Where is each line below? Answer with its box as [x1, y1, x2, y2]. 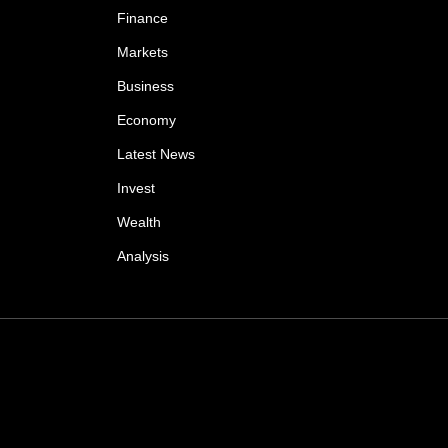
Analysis [117, 248, 169, 264]
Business [117, 78, 174, 94]
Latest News [117, 146, 195, 162]
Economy [117, 112, 176, 128]
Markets [117, 44, 168, 60]
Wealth [117, 214, 161, 230]
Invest [117, 180, 155, 196]
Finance [117, 10, 168, 26]
